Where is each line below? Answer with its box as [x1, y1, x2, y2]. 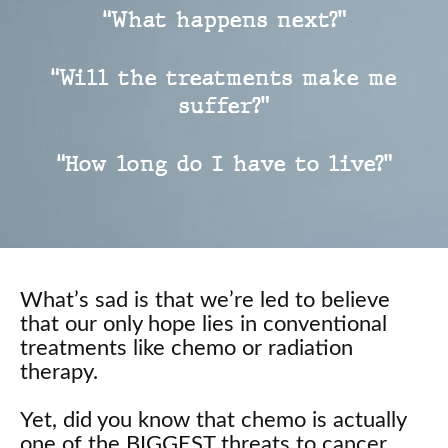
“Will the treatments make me [51, 63, 397, 93]
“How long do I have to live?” [56, 149, 392, 179]
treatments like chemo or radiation [20, 337, 353, 360]
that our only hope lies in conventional [20, 313, 387, 336]
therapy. [20, 361, 98, 384]
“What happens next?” [102, 5, 346, 35]
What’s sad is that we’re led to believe [20, 289, 390, 312]
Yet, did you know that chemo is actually [20, 409, 406, 432]
